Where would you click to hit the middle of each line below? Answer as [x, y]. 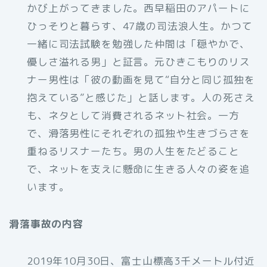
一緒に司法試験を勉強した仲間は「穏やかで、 [139, 44]
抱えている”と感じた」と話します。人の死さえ [141, 98]
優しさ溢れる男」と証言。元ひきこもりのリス [139, 62]
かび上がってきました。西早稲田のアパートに [139, 8]
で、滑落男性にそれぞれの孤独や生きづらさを [139, 133]
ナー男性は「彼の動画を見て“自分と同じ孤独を [141, 80]
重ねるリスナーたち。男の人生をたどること [133, 151]
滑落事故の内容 [46, 224]
